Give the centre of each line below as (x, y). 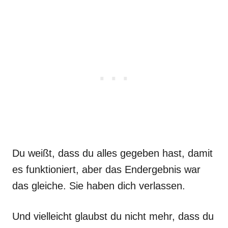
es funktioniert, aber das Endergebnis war (106, 169)
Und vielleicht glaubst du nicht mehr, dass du (113, 216)
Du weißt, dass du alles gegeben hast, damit (112, 153)
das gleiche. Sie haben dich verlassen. (99, 186)
